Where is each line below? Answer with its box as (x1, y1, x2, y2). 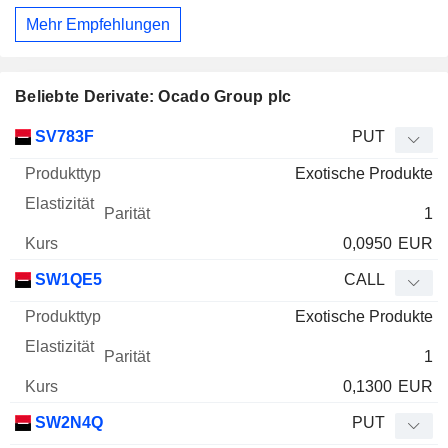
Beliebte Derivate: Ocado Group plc (15, 88, 292, 106)
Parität (263, 127, 309, 145)
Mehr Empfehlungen (26, 15, 170, 33)
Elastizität (184, 127, 253, 145)
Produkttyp (98, 127, 174, 145)
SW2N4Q (31, 414, 103, 432)
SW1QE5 (31, 271, 102, 289)
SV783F (31, 128, 94, 146)
